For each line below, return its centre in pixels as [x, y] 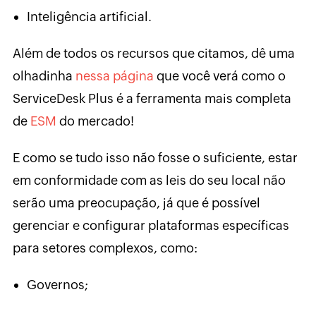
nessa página [114, 76]
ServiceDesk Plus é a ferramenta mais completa [152, 99]
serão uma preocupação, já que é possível [136, 203]
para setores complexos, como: [105, 248]
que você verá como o [219, 76]
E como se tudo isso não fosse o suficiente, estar [155, 158]
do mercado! [95, 121]
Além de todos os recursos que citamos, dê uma [153, 54]
